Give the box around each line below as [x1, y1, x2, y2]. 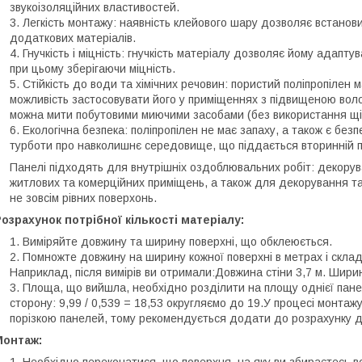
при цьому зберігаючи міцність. [10, 61, 175, 75]
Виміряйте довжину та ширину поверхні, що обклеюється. [23, 234, 332, 248]
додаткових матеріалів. [10, 31, 136, 44]
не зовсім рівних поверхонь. [10, 191, 157, 204]
